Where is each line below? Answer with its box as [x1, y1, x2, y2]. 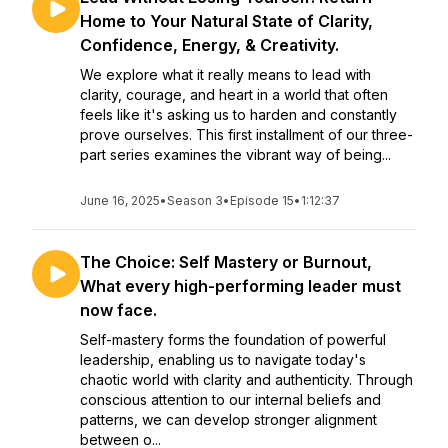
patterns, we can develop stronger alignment [80, 411, 377, 428]
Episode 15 [230, 193, 294, 208]
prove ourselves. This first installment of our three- [80, 126, 413, 143]
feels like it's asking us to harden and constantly [80, 106, 397, 123]
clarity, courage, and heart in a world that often [80, 86, 388, 103]
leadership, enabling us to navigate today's [80, 351, 366, 368]
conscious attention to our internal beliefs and [80, 391, 381, 408]
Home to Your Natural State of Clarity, [80, 11, 373, 31]
